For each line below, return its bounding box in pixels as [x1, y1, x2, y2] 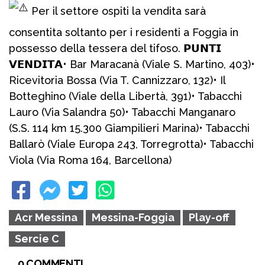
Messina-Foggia [92, 211, 174, 224]
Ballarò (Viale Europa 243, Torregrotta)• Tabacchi [9, 138, 254, 151]
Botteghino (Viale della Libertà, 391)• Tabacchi [9, 90, 242, 103]
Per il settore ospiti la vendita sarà [28, 4, 206, 17]
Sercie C [15, 232, 59, 245]
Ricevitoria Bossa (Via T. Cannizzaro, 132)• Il [9, 74, 225, 87]
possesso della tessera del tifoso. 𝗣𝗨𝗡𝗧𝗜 [9, 42, 221, 55]
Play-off [189, 211, 230, 224]
